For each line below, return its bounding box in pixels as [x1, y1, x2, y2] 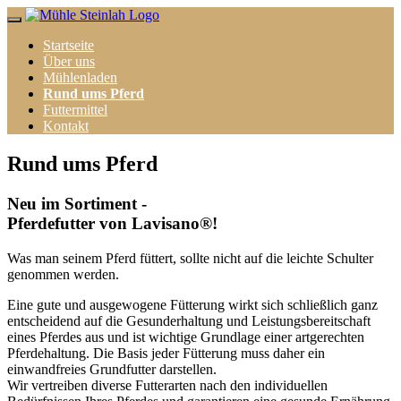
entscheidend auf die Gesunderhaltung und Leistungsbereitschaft [7, 312, 371, 328]
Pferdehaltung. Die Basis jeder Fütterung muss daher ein [7, 345, 325, 361]
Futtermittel [43, 102, 107, 117]
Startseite [43, 38, 94, 53]
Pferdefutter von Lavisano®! [7, 213, 218, 233]
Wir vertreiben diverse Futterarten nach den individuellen [7, 377, 328, 393]
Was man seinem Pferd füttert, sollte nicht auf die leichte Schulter [7, 250, 373, 266]
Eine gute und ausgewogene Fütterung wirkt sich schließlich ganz [7, 296, 378, 312]
